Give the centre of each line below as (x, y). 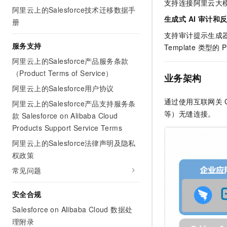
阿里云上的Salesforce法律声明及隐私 (74, 143)
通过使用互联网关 (194, 102)
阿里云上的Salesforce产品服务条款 (70, 61)
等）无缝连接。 (190, 114)
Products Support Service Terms (67, 128)
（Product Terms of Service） (63, 73)
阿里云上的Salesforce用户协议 (63, 88)
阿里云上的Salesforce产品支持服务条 (74, 103)
